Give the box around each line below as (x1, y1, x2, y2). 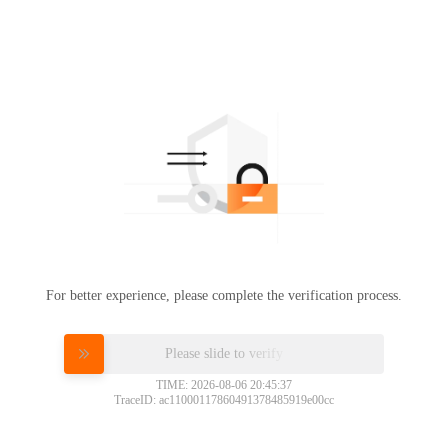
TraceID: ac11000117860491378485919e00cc (114, 392, 334, 407)
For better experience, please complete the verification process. (46, 287, 402, 303)
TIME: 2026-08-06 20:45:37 (156, 377, 292, 392)
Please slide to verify (165, 345, 283, 360)
